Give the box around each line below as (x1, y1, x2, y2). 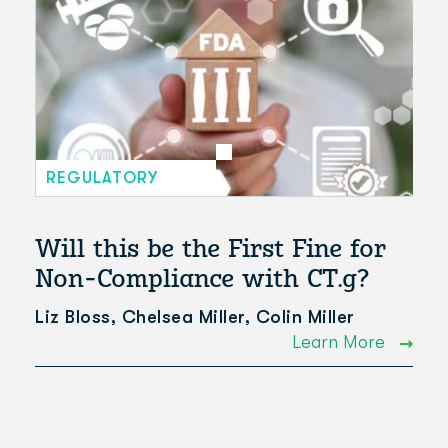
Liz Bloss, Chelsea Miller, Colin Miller (35, 307, 355, 328)
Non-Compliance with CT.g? (35, 261, 369, 294)
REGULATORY (46, 168, 158, 187)
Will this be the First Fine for (35, 231, 386, 264)
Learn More (291, 332, 390, 353)
